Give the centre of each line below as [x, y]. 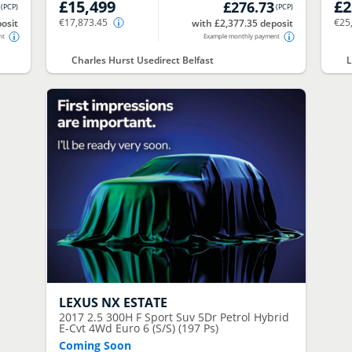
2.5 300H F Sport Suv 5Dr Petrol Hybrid [189, 317]
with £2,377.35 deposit [242, 24]
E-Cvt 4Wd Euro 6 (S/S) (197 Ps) [139, 328]
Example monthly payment [241, 36]
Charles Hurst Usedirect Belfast [143, 60]
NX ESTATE [135, 303]
